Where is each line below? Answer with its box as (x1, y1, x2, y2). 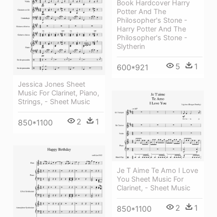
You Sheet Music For (117, 175, 184, 184)
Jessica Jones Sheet (18, 79, 85, 88)
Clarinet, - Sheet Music (117, 184, 190, 192)
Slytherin (117, 42, 145, 50)
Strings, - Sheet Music (18, 97, 90, 106)
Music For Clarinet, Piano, (18, 88, 99, 97)
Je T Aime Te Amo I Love (117, 166, 198, 175)
